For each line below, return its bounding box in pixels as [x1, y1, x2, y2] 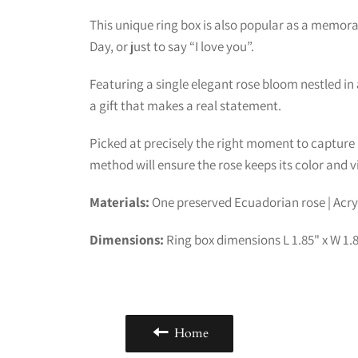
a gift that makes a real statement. [89, 97, 281, 114]
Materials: [89, 193, 152, 211]
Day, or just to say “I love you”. [89, 38, 254, 55]
